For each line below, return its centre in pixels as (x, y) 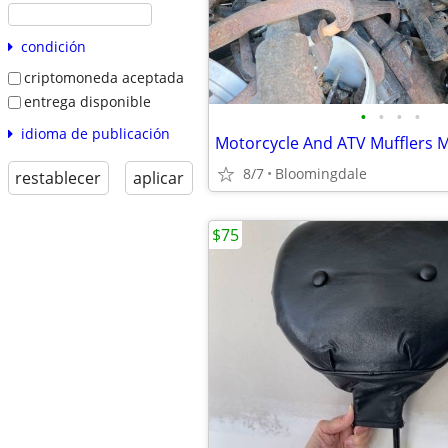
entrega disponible (87, 101)
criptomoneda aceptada (103, 78)
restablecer (58, 177)
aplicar (159, 177)
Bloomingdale (321, 173)
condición (53, 47)
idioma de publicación (95, 133)
